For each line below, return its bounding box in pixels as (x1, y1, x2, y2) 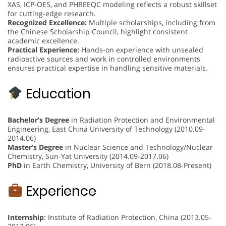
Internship (8, 212, 44, 222)
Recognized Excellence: (8, 17, 87, 27)
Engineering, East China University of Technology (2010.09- (8, 124, 205, 134)
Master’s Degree (8, 142, 63, 152)
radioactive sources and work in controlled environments (8, 53, 200, 64)
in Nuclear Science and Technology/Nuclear (63, 142, 213, 152)
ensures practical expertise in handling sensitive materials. (8, 63, 208, 73)
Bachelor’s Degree (8, 115, 69, 125)
